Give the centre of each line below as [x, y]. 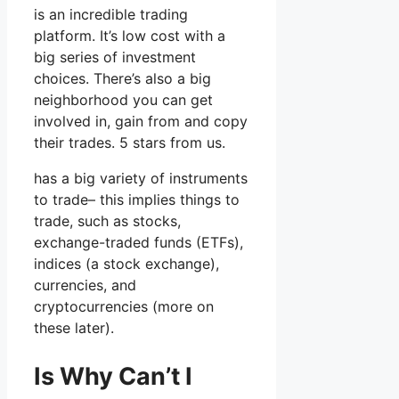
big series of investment [115, 57]
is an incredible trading [111, 15]
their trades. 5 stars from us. [130, 143]
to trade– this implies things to [137, 200]
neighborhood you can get [123, 100]
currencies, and [85, 285]
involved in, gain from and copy [141, 122]
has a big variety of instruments [141, 179]
